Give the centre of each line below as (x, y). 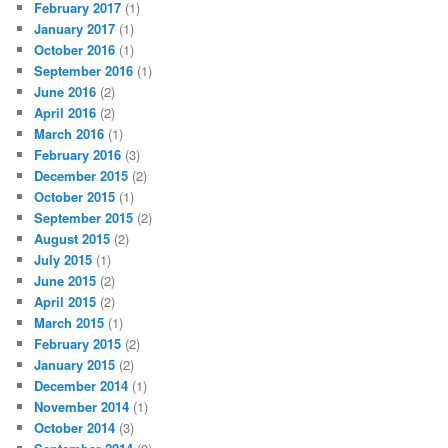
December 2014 (81, 386)
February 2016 (78, 155)
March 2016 (69, 134)
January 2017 (75, 29)
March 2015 (69, 323)
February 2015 (78, 344)
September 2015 (84, 218)
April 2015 (65, 302)
